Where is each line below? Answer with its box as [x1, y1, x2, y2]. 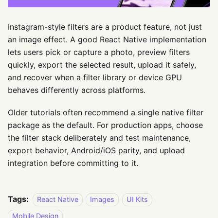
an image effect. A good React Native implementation [8, 35, 206, 45]
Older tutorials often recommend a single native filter [8, 108, 203, 118]
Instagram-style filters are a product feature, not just [8, 22, 202, 32]
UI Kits [126, 195, 148, 204]
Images [90, 195, 115, 204]
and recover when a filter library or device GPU [8, 73, 182, 83]
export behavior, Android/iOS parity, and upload [8, 145, 185, 156]
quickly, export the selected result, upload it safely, [8, 60, 196, 70]
